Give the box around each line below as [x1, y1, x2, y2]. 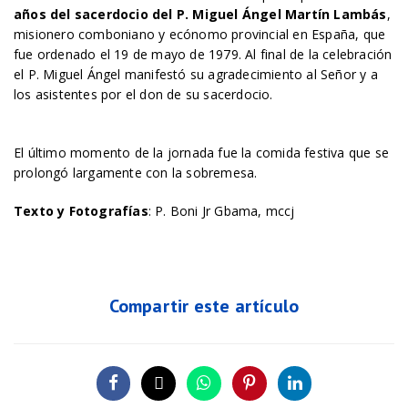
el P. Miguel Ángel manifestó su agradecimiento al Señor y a [14, 66, 378, 83]
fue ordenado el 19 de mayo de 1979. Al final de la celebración [14, 46, 393, 63]
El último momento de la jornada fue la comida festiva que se [14, 144, 390, 161]
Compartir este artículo [108, 294, 300, 318]
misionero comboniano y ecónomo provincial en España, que [14, 25, 386, 43]
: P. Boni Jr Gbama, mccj [148, 202, 295, 219]
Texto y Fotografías [14, 202, 148, 219]
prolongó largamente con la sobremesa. [14, 164, 258, 181]
